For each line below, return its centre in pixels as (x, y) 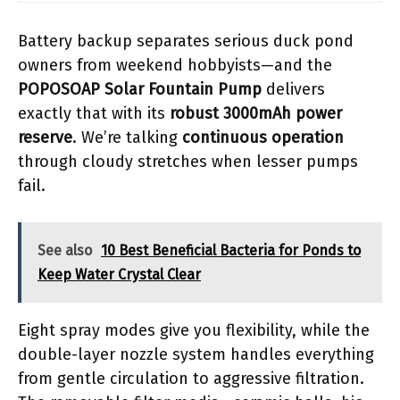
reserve (45, 137)
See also (65, 250)
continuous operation (263, 137)
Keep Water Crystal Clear (119, 274)
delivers (293, 89)
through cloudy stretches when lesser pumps (188, 161)
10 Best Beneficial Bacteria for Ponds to (231, 250)
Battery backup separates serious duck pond (186, 41)
